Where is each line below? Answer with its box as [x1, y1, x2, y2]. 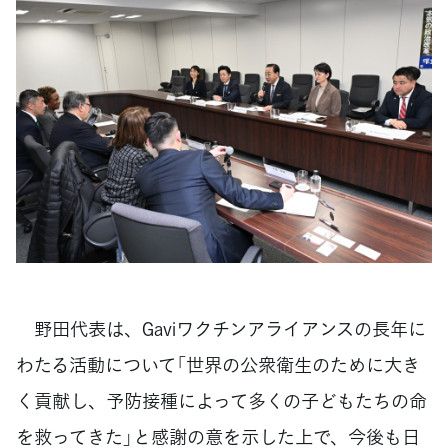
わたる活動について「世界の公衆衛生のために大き [16, 350, 420, 378]
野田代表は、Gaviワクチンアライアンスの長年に [16, 314, 426, 342]
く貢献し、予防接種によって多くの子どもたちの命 [16, 386, 427, 414]
